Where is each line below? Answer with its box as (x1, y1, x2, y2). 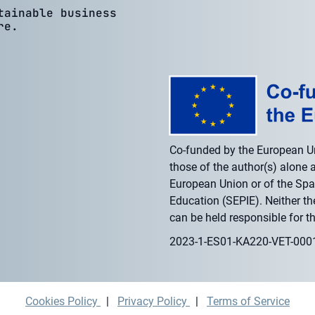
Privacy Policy (117, 295, 190, 309)
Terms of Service (207, 295, 290, 309)
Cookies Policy (25, 295, 101, 309)
